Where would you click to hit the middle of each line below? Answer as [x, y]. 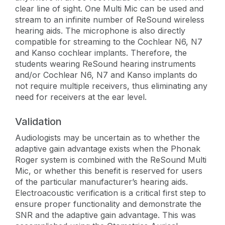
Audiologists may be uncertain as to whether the [107, 137]
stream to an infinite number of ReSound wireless [110, 19]
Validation [38, 121]
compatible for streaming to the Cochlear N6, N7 [109, 41]
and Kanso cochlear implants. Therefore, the [101, 52]
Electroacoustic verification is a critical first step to [110, 193]
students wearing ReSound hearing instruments [105, 64]
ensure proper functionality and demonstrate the [108, 204]
